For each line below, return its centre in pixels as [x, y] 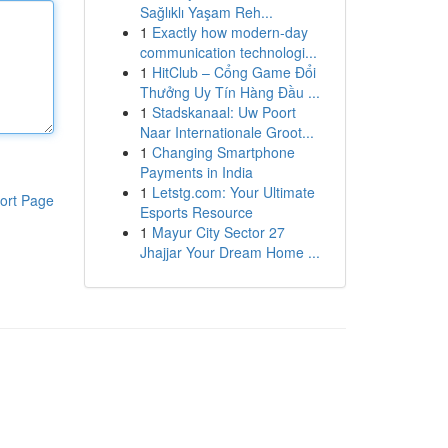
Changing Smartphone [223, 152]
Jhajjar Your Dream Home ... [229, 252]
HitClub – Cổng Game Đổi [233, 72]
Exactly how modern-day [229, 32]
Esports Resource [196, 212]
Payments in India [196, 172]
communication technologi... [228, 52]
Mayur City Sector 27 [218, 232]
